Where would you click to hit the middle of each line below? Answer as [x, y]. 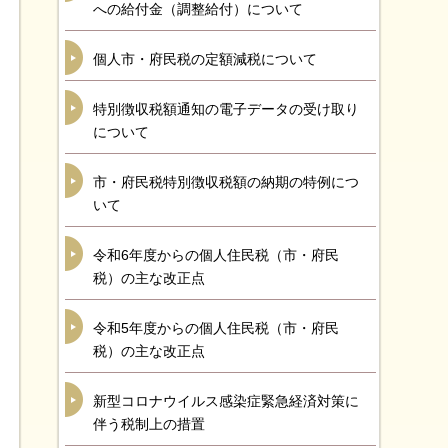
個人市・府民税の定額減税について [205, 59]
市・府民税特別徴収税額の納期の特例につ [226, 182]
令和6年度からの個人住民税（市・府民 [216, 255]
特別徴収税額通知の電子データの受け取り [226, 109]
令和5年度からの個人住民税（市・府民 [216, 328]
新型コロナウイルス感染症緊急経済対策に [226, 401]
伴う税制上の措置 [149, 424]
